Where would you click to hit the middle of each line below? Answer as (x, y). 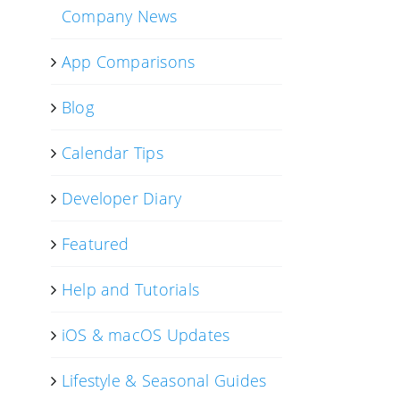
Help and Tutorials (130, 289)
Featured (95, 244)
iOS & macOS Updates (146, 335)
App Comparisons (128, 62)
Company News (119, 16)
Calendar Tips (112, 153)
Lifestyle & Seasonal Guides (164, 380)
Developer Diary (121, 198)
